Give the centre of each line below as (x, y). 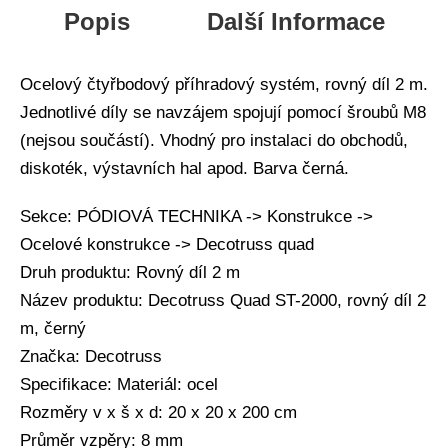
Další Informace (295, 21)
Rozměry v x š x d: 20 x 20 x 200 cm (158, 412)
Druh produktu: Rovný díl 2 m (130, 272)
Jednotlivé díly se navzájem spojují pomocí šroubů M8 (223, 112)
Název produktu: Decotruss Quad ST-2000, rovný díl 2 (223, 300)
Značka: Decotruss (91, 356)
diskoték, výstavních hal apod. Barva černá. (184, 168)
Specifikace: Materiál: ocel (119, 384)
